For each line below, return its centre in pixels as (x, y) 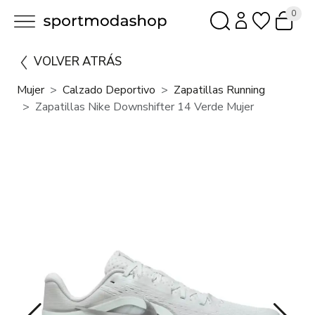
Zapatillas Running (219, 90)
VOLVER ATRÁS (78, 62)
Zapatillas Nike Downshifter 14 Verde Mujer (144, 107)
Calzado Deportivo (109, 90)
